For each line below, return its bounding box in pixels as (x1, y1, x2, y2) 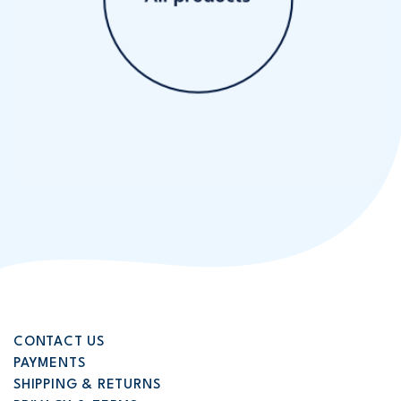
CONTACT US (13, 336, 105, 349)
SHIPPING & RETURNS (13, 379, 161, 392)
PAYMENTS (13, 357, 86, 371)
